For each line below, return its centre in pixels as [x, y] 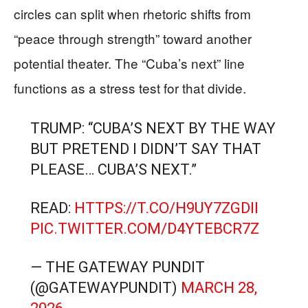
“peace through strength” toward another [133, 38]
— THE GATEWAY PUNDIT [117, 267]
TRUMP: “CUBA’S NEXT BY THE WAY [153, 128]
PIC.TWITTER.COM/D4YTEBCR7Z [144, 229]
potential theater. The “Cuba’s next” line [129, 63]
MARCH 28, [219, 288]
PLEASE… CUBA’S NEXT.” [113, 169]
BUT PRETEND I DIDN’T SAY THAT [145, 149]
